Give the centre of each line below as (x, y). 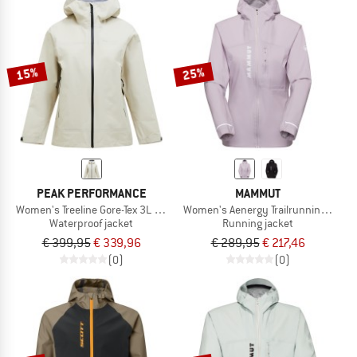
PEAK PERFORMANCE (91, 194)
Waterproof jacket (91, 224)
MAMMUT (258, 194)
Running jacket (258, 224)
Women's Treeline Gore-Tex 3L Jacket (101, 210)
